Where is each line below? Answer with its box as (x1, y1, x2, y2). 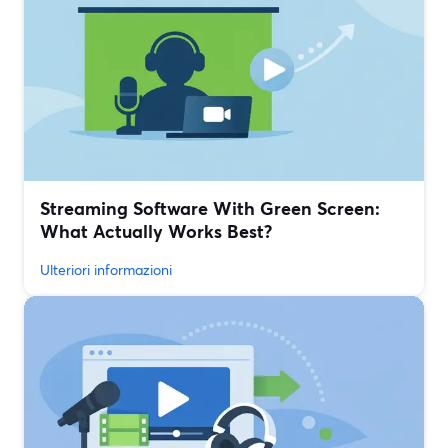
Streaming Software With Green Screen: (40, 196, 380, 221)
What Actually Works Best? (40, 219, 272, 244)
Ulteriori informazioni (40, 260, 172, 280)
